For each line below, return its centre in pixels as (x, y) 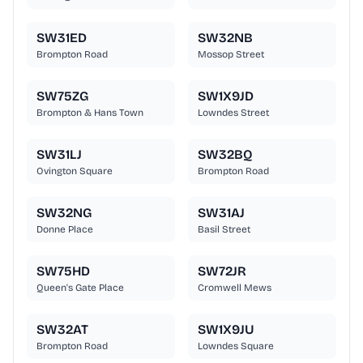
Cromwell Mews (235, 288)
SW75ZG (62, 96)
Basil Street (224, 230)
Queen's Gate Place (80, 288)
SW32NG (64, 213)
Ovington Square (75, 171)
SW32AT (62, 330)
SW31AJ (221, 213)
